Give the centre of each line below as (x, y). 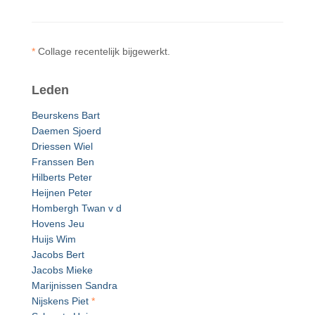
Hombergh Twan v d (77, 208)
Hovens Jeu (58, 224)
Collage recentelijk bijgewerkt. (104, 51)
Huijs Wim (54, 239)
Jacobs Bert (58, 255)
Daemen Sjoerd (66, 131)
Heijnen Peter (62, 193)
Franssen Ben (63, 162)
